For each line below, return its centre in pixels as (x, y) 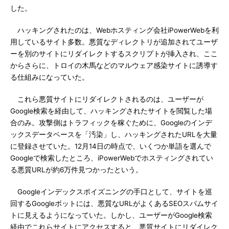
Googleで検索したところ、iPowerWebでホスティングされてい (112, 158)
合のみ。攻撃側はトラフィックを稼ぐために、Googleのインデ (111, 123)
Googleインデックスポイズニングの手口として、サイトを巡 (111, 192)
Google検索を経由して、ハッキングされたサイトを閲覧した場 (111, 111)
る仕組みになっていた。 (50, 77)
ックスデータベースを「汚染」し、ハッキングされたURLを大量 (114, 134)
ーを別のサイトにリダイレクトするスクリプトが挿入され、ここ (114, 54)
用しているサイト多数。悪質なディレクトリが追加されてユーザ (114, 42)
